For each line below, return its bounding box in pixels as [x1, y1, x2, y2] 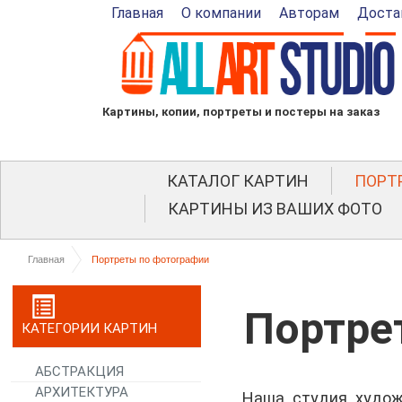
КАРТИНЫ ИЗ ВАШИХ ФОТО [168, 199, 382, 219]
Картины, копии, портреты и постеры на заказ [102, 104, 380, 118]
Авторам [279, 4, 339, 22]
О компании [181, 4, 261, 22]
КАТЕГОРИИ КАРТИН [22, 320, 157, 337]
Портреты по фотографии [92, 254, 209, 266]
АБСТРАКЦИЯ [35, 363, 124, 380]
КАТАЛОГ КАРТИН [167, 171, 309, 191]
